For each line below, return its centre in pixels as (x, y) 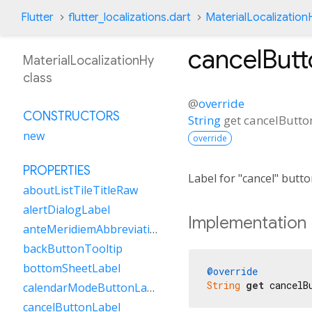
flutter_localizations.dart (130, 17)
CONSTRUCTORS (71, 116)
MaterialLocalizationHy (88, 61)
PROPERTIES (57, 171)
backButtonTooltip (73, 249)
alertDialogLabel (67, 210)
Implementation (247, 223)
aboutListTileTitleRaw (80, 190)
